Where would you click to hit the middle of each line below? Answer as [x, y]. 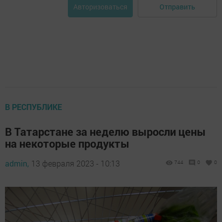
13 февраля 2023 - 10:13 [76, 164]
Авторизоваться [100, 7]
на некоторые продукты [67, 144]
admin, [17, 164]
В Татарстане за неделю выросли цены [105, 132]
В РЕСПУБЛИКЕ [33, 107]
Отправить [177, 6]
